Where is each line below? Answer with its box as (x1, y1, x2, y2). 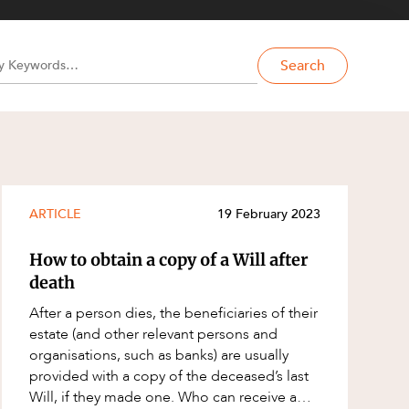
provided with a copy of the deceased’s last (29, 365, 309, 386)
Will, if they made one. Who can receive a (29, 386, 179, 407)
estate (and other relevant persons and (29, 323, 278, 344)
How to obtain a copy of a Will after (29, 248, 309, 270)
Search (279, 56, 325, 76)
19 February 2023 (216, 204, 320, 223)
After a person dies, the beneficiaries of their (29, 302, 319, 323)
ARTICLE (29, 204, 82, 223)
